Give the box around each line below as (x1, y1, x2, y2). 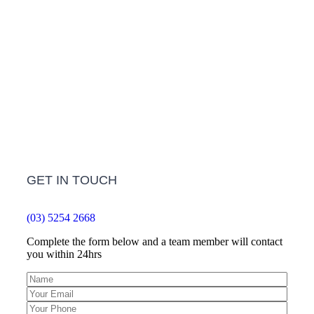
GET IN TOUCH (27, 172, 117, 187)
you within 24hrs (27, 247, 102, 260)
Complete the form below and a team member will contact (27, 235, 282, 247)
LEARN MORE (118, 65, 196, 78)
